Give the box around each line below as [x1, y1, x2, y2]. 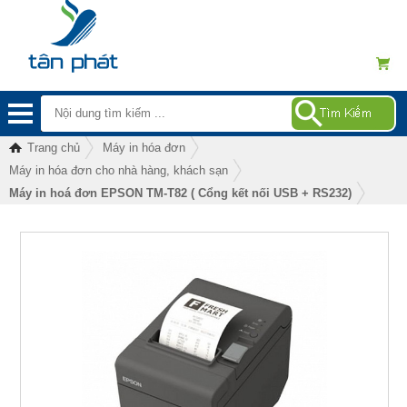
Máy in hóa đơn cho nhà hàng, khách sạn [9, 164, 228, 177]
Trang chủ [27, 141, 80, 154]
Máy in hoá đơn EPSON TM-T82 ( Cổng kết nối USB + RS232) [9, 186, 352, 200]
